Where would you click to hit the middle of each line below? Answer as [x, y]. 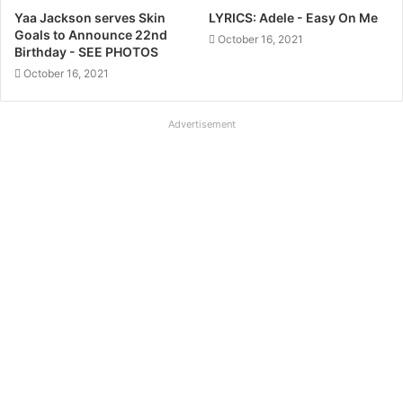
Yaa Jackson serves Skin [90, 18]
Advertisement [201, 125]
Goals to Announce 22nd [91, 35]
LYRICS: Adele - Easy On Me [293, 18]
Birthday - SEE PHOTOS [86, 52]
